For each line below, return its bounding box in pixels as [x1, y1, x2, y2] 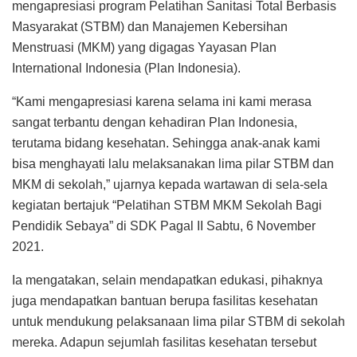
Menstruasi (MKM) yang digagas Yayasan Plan [12, 40, 277, 54]
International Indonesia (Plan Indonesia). [12, 61, 241, 75]
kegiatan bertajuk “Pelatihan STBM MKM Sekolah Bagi [12, 198, 322, 212]
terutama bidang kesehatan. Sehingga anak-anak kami [12, 135, 320, 150]
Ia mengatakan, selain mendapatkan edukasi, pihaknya [12, 273, 323, 287]
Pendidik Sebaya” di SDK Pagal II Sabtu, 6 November [12, 218, 316, 233]
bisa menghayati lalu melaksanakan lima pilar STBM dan [12, 156, 334, 171]
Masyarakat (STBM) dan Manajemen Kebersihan [12, 19, 288, 33]
